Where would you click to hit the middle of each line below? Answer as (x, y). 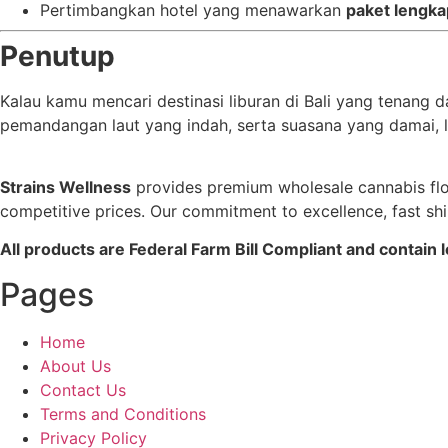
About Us (75, 365)
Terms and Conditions (123, 413)
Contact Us (83, 389)
